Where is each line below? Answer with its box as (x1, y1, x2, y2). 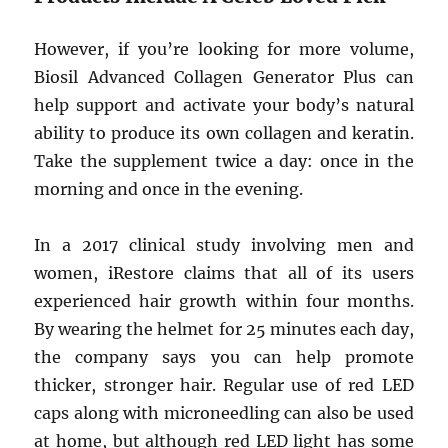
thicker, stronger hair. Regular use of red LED (34, 375, 414, 395)
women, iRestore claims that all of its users (34, 263, 414, 283)
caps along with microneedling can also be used (34, 403, 414, 423)
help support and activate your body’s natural (34, 95, 414, 115)
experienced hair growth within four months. (34, 291, 414, 311)
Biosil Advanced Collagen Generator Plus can (34, 67, 414, 87)
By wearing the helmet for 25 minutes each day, (34, 319, 414, 339)
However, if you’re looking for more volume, (34, 39, 414, 59)
